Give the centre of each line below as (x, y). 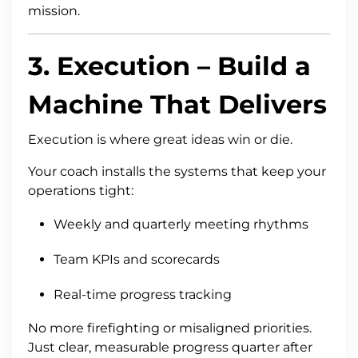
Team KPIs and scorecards (137, 259)
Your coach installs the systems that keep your (177, 171)
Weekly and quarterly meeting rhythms (181, 224)
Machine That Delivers (177, 104)
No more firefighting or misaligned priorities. (170, 328)
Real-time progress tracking (143, 294)
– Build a (251, 66)
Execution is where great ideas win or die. (160, 139)
